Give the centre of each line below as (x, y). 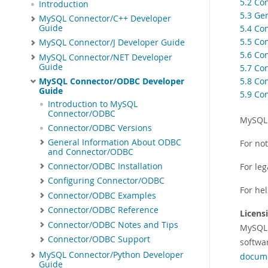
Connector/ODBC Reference (103, 210)
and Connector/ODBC (91, 152)
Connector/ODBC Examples (102, 195)
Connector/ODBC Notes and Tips (113, 225)
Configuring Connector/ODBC (106, 181)
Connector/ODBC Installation (105, 166)
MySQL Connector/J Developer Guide (112, 42)
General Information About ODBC (115, 142)
